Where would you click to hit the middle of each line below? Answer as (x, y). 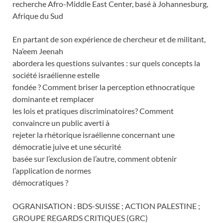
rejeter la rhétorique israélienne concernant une (94, 134)
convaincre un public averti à (61, 122)
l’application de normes (52, 170)
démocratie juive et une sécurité (67, 146)
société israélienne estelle (56, 75)
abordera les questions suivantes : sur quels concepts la (106, 63)
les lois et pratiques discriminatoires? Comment (93, 111)
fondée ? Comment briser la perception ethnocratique (104, 87)
